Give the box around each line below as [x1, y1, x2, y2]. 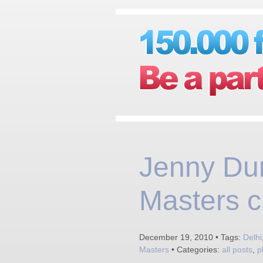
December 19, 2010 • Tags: [139, 232, 243, 242]
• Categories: [169, 245, 222, 254]
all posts [222, 245, 252, 254]
